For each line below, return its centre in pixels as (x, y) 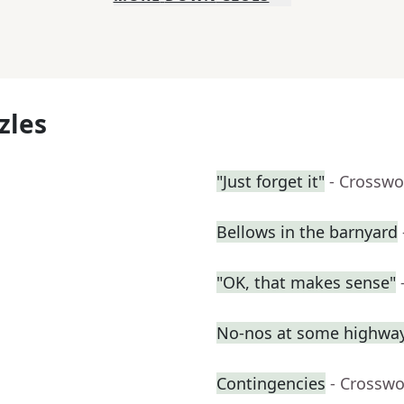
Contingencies (271, 384)
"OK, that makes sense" (306, 283)
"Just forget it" (271, 182)
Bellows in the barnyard (307, 232)
